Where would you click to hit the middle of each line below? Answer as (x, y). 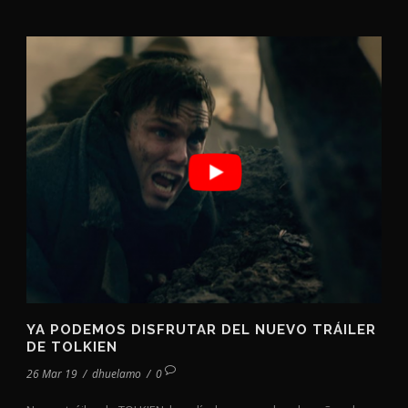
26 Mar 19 (52, 373)
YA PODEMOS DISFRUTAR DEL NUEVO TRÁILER (201, 329)
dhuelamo (117, 373)
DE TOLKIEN (72, 347)
